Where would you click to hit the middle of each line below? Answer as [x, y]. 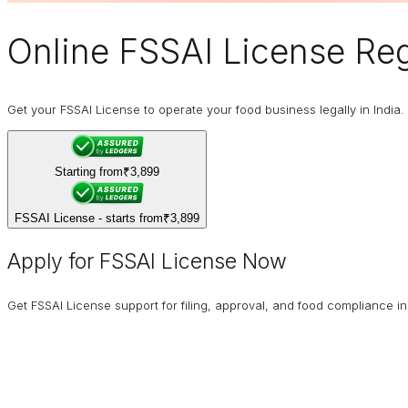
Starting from [89, 172]
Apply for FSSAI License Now [147, 262]
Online [63, 51]
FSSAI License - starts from [89, 219]
